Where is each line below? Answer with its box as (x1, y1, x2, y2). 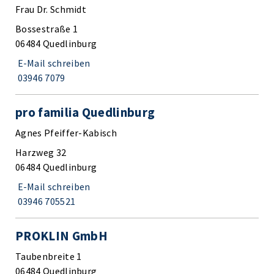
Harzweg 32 (15, 146, 67, 158)
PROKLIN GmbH (15, 227, 108, 244)
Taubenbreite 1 (15, 250, 82, 262)
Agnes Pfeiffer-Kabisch (15, 126, 117, 139)
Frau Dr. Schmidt (15, 2, 87, 15)
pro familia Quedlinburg (15, 103, 155, 120)
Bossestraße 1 (15, 22, 78, 35)
